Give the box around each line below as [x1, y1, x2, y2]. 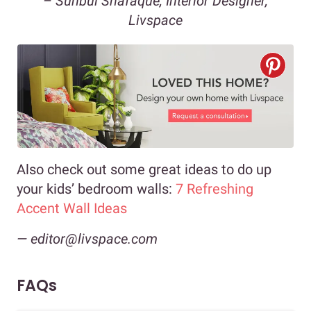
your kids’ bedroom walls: [17, 180, 176, 197]
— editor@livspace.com [17, 230, 158, 247]
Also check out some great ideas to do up [17, 160, 271, 178]
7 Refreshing [176, 180, 253, 197]
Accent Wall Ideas [17, 199, 127, 217]
